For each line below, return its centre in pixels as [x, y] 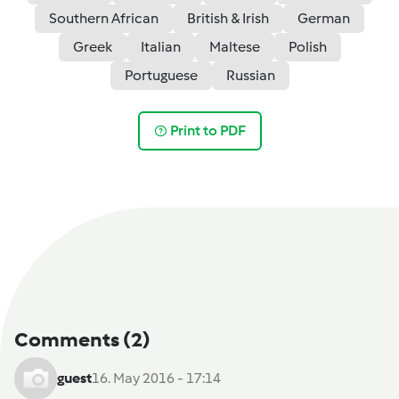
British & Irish [228, 18]
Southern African [104, 18]
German [324, 18]
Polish [307, 47]
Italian [160, 47]
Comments [69, 339]
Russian [250, 75]
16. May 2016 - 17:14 [156, 378]
